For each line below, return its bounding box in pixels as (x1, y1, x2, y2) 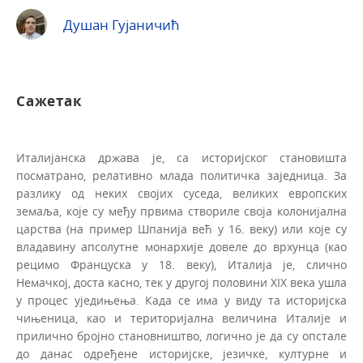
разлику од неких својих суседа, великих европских (16, 186, 347, 202)
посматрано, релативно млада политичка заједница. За (16, 168, 347, 184)
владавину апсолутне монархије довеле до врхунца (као (16, 239, 347, 255)
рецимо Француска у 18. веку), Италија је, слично (16, 257, 347, 273)
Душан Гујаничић (63, 15, 179, 34)
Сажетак (16, 92, 83, 111)
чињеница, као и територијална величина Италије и (16, 310, 347, 327)
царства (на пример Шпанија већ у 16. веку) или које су (16, 221, 347, 237)
